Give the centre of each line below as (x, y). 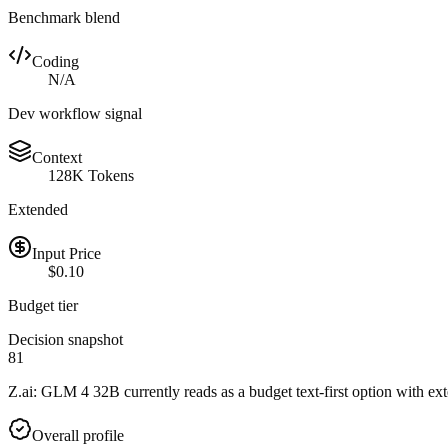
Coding (55, 61)
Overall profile (78, 435)
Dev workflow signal (75, 113)
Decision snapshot (65, 339)
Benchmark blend (64, 17)
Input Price (66, 253)
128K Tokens (91, 175)
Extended (38, 209)
